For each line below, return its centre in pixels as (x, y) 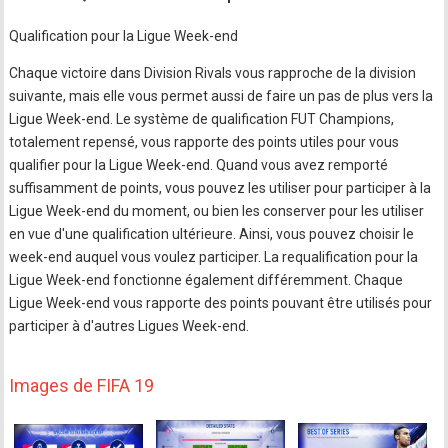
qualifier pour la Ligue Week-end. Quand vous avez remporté (199, 165)
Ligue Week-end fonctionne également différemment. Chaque (206, 280)
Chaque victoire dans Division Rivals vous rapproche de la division (213, 73)
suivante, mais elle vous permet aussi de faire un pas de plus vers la (221, 96)
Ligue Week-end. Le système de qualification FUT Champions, (202, 119)
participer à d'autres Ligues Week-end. (129, 326)
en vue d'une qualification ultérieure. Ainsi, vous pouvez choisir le (212, 234)
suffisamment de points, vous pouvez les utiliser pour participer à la (220, 188)
